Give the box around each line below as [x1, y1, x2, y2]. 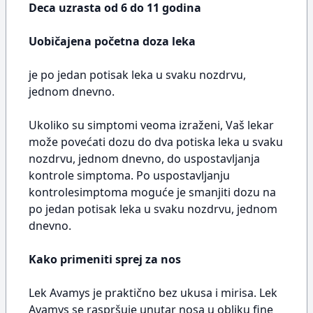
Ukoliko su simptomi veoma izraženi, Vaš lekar [29, 117, 274, 133]
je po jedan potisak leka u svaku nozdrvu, [29, 67, 246, 82]
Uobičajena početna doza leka [29, 34, 196, 49]
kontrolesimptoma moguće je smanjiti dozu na [29, 184, 276, 200]
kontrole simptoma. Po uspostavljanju [29, 168, 230, 183]
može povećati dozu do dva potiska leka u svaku [29, 134, 283, 150]
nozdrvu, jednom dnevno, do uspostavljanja [29, 151, 260, 166]
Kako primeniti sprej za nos [29, 252, 181, 267]
